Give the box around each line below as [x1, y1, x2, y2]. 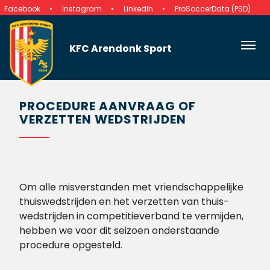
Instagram [62, 4, 102, 14]
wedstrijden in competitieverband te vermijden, [19, 209, 243, 223]
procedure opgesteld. [19, 238, 122, 252]
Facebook [4, 4, 40, 14]
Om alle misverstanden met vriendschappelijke [19, 180, 243, 194]
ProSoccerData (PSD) [175, 4, 251, 14]
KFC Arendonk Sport [69, 42, 172, 55]
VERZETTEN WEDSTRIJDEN [19, 111, 186, 128]
